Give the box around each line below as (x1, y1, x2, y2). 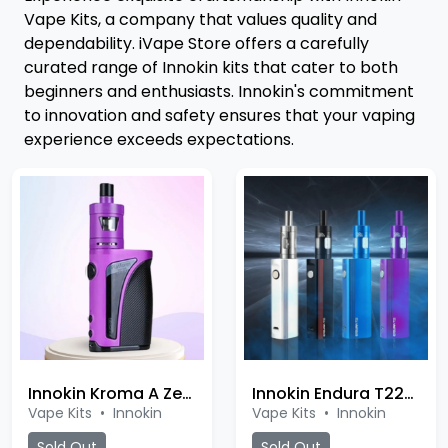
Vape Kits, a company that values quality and (24, 8, 377, 31)
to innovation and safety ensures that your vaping (24, 104, 415, 127)
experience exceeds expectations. (24, 128, 294, 151)
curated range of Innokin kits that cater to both (24, 56, 398, 79)
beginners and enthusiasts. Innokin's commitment (24, 80, 414, 103)
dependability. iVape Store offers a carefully (24, 32, 369, 55)
